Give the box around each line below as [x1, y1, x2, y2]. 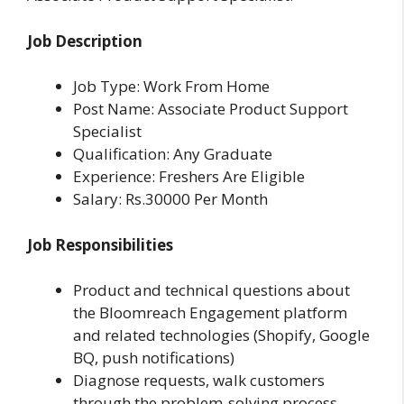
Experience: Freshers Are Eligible [73, 166, 305, 188]
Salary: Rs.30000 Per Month [73, 188, 268, 210]
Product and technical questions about [73, 280, 350, 301]
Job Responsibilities [27, 234, 173, 255]
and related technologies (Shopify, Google [73, 325, 370, 346]
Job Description [27, 30, 142, 51]
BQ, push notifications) [73, 347, 234, 369]
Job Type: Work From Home [73, 76, 270, 97]
